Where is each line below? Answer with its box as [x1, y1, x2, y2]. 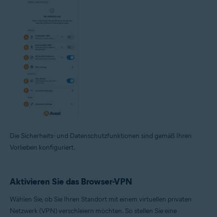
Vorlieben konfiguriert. [10, 143, 76, 152]
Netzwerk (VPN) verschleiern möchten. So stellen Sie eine [10, 207, 177, 216]
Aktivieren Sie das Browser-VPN [10, 176, 132, 187]
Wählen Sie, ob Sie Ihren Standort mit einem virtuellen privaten [10, 195, 192, 204]
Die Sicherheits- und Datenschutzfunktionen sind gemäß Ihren [10, 132, 192, 140]
